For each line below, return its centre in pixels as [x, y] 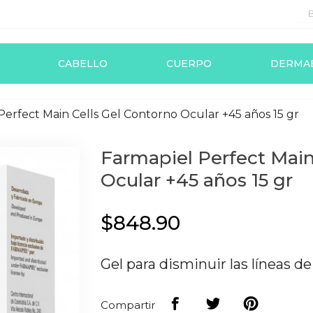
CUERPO [189, 64]
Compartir [128, 305]
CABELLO [83, 64]
